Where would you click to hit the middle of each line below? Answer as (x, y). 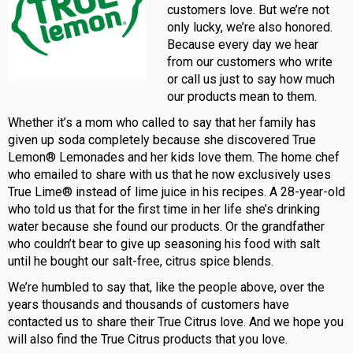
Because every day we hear (243, 45)
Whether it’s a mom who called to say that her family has (162, 123)
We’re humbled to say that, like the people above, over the (166, 288)
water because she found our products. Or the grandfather (166, 227)
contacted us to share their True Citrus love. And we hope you (176, 322)
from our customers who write (250, 62)
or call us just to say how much (251, 80)
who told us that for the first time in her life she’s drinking (164, 210)
